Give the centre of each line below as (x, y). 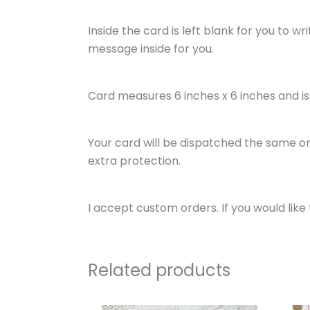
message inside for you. (152, 48)
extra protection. (134, 161)
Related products (159, 270)
